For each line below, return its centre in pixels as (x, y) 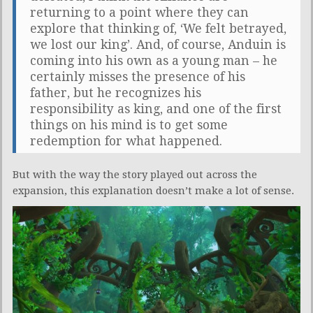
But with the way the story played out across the (135, 174)
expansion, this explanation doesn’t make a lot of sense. (153, 190)
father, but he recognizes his (116, 93)
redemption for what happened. (126, 141)
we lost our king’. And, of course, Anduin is (158, 44)
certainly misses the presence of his (138, 77)
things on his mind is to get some (129, 125)
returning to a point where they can (139, 12)
